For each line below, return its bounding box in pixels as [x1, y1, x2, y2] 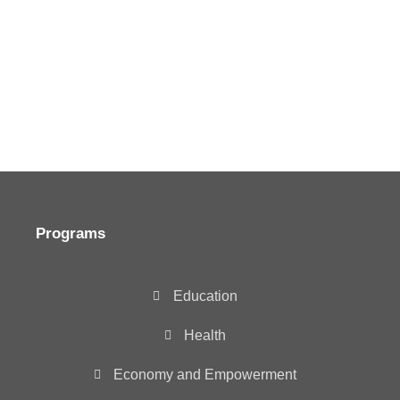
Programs [36, 224, 105, 242]
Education [172, 287, 237, 304]
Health [184, 327, 227, 343]
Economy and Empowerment [113, 366, 297, 382]
